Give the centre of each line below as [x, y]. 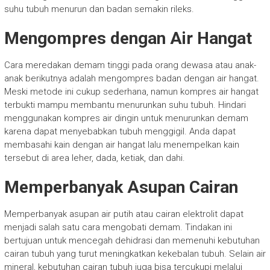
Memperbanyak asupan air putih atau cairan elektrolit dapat [124, 214]
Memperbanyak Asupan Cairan [121, 187]
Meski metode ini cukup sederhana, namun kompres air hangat [131, 91]
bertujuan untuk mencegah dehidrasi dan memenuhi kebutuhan [132, 240]
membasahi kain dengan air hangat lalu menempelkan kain [121, 144]
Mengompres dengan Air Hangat [128, 38]
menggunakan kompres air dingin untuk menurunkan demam [126, 118]
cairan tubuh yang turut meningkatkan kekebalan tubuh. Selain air [135, 253]
